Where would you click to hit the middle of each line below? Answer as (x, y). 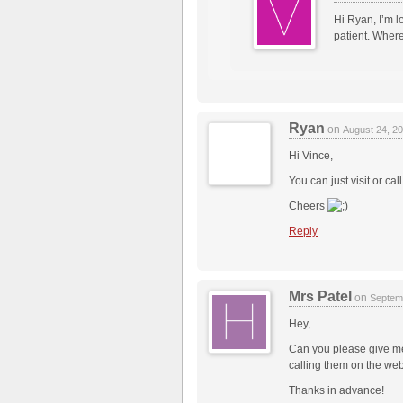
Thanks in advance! (336, 391)
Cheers (308, 206)
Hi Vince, (311, 156)
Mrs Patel (320, 297)
